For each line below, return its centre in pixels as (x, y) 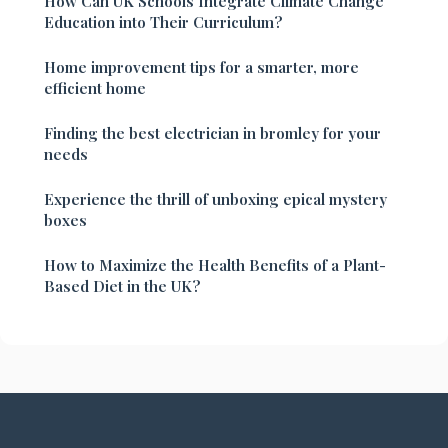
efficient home (95, 88)
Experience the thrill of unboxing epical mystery (215, 199)
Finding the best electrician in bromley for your (212, 133)
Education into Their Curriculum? (163, 22)
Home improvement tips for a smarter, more (201, 67)
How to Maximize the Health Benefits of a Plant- (215, 265)
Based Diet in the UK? (122, 286)
